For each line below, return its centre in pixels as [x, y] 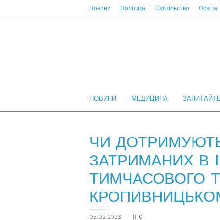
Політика [133, 8]
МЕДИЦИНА [150, 98]
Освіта [208, 8]
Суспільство [172, 8]
